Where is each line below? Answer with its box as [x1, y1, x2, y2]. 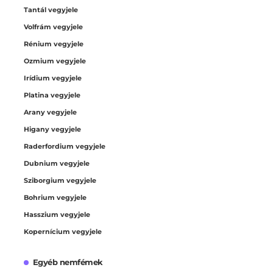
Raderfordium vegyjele [24, 141, 105, 151]
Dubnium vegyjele [24, 158, 90, 168]
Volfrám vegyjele [24, 22, 83, 31]
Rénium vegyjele [24, 39, 83, 48]
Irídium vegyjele [24, 73, 82, 82]
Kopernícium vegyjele [24, 227, 102, 236]
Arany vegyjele [24, 107, 77, 116]
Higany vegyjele [24, 124, 81, 133]
